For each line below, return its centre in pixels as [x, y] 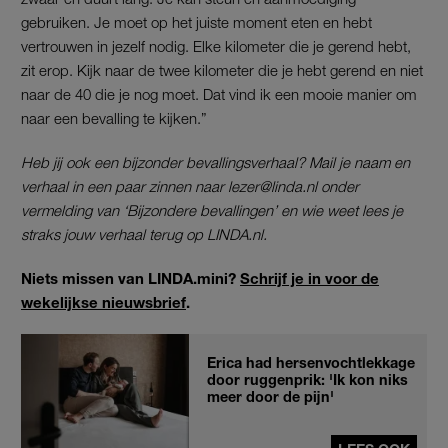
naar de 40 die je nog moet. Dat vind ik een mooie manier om [219, 94]
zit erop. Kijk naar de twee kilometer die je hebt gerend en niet [222, 70]
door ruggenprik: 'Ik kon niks [307, 380]
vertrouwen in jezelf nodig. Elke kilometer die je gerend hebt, [216, 46]
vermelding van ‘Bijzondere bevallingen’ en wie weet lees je [212, 210]
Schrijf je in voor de [309, 278]
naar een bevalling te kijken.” [114, 118]
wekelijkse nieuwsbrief [103, 302]
